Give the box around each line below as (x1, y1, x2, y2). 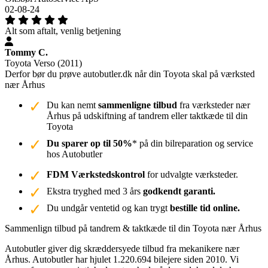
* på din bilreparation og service (132, 138, 253, 148)
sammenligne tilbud (98, 99, 177, 110)
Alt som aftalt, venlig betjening (5, 25, 121, 36)
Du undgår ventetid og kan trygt (47, 202, 170, 213)
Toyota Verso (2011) (5, 57, 82, 68)
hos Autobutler (47, 148, 102, 159)
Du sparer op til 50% (47, 138, 132, 148)
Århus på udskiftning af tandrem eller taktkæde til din (47, 110, 248, 121)
